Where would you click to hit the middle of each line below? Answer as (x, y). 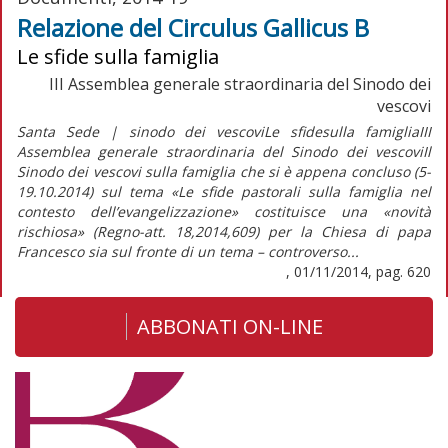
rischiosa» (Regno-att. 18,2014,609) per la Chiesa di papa (224, 231)
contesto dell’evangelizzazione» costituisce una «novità (224, 211)
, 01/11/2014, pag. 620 (358, 271)
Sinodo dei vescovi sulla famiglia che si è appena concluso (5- (224, 171)
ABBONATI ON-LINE (229, 326)
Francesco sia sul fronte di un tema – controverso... (188, 251)
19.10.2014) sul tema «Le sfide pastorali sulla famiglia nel (224, 191)
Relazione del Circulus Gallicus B (193, 27)
